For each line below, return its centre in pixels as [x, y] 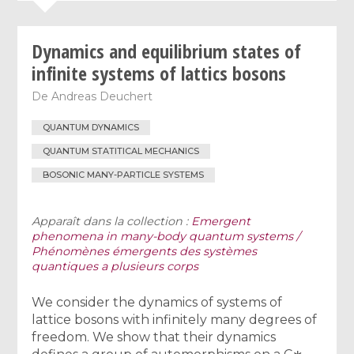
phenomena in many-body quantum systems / [166, 236]
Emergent [221, 221]
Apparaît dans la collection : [112, 221]
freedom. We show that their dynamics [154, 337]
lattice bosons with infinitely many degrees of [175, 319]
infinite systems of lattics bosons [159, 73]
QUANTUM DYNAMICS [91, 128]
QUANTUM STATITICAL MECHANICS [121, 151]
